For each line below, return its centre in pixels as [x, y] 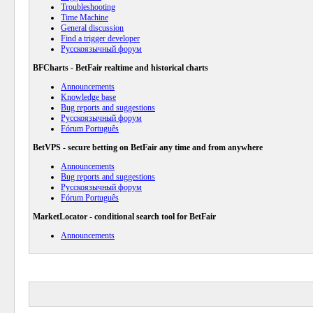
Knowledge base [88, 97]
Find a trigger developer [100, 38]
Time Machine [85, 17]
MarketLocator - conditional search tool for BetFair [124, 217]
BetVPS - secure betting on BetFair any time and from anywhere [148, 147]
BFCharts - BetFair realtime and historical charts [121, 68]
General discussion [92, 28]
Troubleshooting [88, 7]
